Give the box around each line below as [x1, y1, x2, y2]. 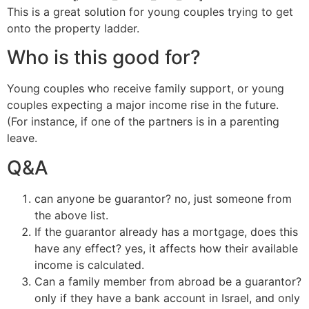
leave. [7, 131, 37, 146]
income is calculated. [34, 257, 144, 272]
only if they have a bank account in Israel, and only [34, 290, 300, 305]
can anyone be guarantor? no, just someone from [34, 191, 292, 206]
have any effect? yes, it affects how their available [34, 241, 298, 255]
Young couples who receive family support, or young [7, 81, 284, 96]
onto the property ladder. [7, 21, 139, 35]
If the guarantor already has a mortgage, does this [34, 224, 298, 239]
